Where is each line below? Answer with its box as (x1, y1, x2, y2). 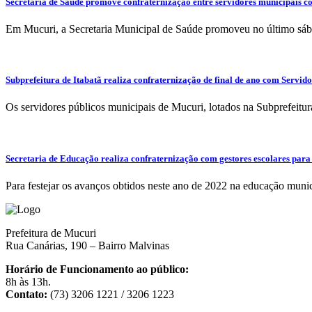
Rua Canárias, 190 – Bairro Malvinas (6, 239, 169, 251)
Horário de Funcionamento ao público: (6, 263, 189, 275)
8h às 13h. (6, 275, 51, 288)
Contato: (6, 288, 47, 300)
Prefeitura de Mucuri (6, 226, 96, 239)
